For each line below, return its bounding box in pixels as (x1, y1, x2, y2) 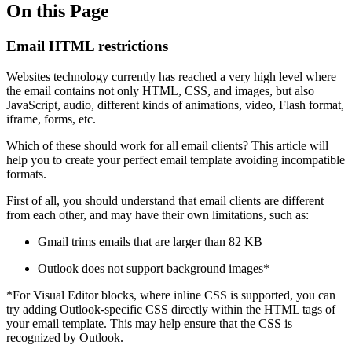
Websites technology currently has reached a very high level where (6, 69, 336, 83)
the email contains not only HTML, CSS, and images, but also (6, 83, 314, 97)
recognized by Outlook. (6, 330, 123, 344)
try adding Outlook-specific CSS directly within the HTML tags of (6, 302, 335, 316)
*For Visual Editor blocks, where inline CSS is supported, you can (6, 288, 335, 302)
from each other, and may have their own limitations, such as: (6, 207, 309, 222)
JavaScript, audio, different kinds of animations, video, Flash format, (6, 97, 344, 112)
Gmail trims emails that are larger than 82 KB (38, 234, 262, 248)
